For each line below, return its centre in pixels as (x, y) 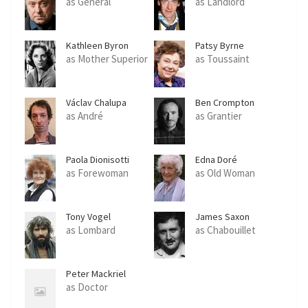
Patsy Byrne (220, 45)
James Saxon (222, 217)
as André (85, 116)
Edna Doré (216, 159)
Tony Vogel (88, 217)
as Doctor (87, 287)
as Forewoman (97, 173)
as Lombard (91, 230)
